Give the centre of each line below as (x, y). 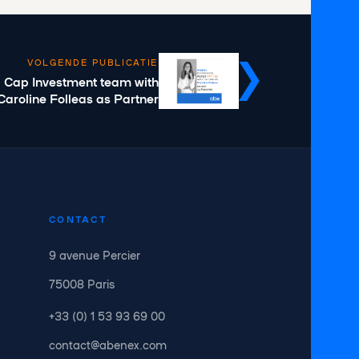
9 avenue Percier (95, 255)
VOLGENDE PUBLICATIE (93, 62)
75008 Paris (82, 284)
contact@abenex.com (108, 345)
